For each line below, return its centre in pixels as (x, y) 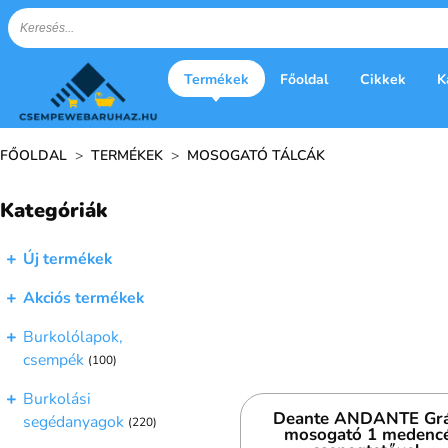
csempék (53, 360)
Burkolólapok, (73, 336)
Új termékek (67, 259)
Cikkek (382, 79)
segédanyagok (73, 422)
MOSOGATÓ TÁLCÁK (256, 155)
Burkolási (57, 399)
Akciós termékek (83, 298)
